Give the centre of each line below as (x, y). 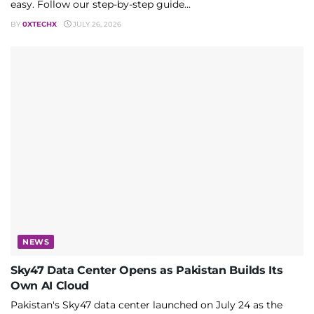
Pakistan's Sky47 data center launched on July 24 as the (146, 305)
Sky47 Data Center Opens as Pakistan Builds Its (147, 270)
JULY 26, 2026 (96, 25)
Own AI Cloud (50, 285)
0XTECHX (40, 25)
